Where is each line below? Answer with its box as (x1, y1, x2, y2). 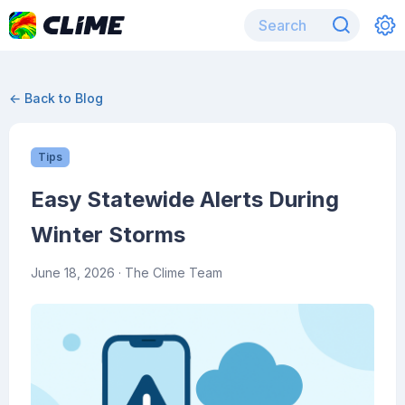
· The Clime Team (115, 265, 222, 280)
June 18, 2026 (31, 265, 115, 280)
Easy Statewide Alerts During (31, 186, 339, 212)
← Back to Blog (9, 90, 103, 106)
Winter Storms (31, 221, 185, 248)
